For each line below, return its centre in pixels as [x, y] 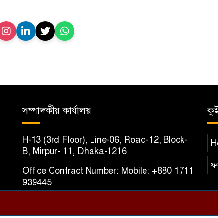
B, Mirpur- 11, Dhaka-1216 [74, 152]
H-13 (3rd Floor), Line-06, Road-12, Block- [105, 140]
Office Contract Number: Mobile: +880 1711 [108, 171]
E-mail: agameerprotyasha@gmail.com [100, 202]
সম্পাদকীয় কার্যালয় [57, 111]
